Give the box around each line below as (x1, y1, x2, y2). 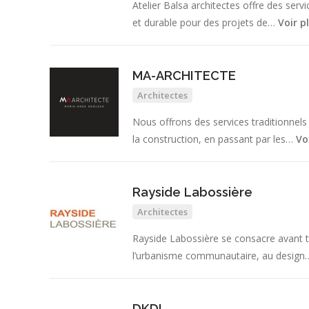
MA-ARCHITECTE (132, 68, 236, 83)
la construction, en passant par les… (132, 132, 296, 146)
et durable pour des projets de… (132, 16, 278, 30)
